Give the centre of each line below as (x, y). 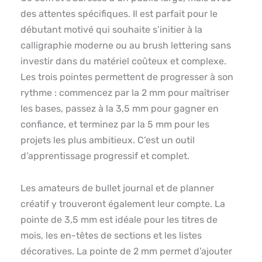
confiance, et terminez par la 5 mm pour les (115, 124)
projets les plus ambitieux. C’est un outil (108, 140)
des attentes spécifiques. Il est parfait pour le (119, 13)
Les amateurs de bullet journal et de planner (117, 188)
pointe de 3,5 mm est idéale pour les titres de (119, 219)
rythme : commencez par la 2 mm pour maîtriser (125, 92)
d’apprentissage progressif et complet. (105, 156)
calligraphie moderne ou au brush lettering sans (126, 45)
